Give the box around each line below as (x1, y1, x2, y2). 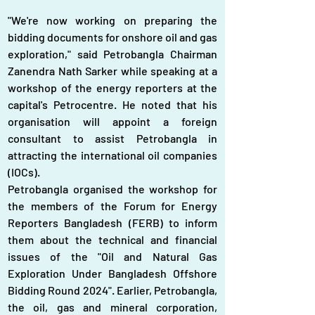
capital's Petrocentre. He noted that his (8, 98, 217, 111)
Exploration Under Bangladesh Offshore (8, 266, 217, 280)
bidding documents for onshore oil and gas (8, 30, 217, 44)
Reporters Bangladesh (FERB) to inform (8, 216, 217, 229)
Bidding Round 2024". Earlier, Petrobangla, (8, 283, 217, 297)
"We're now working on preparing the (8, 13, 217, 27)
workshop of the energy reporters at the (8, 81, 217, 94)
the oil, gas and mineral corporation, (8, 300, 217, 314)
